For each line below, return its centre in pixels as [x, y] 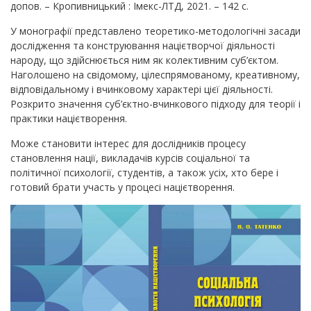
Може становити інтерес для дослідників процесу [128, 143]
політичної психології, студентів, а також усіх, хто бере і [144, 172]
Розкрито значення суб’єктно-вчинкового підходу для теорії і [155, 103]
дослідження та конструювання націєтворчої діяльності [143, 45]
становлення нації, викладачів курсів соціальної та [130, 158]
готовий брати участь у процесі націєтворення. [123, 187]
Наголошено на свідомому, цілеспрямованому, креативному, [155, 74]
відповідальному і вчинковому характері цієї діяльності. [142, 89]
